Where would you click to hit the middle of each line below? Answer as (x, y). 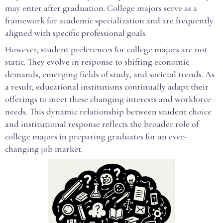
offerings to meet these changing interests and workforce (108, 99)
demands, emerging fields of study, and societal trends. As (110, 74)
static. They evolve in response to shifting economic (97, 62)
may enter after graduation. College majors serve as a (101, 8)
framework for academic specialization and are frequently (109, 20)
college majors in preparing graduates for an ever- (96, 136)
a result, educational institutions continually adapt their (107, 87)
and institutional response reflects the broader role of (102, 124)
